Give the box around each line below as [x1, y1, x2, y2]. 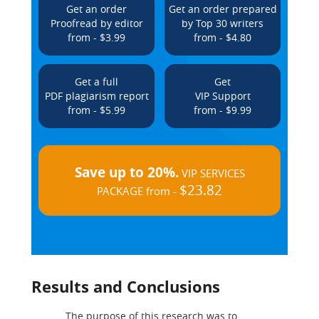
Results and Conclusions [31, 276, 220, 297]
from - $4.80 [194, 31, 251, 44]
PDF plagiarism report [44, 89, 149, 103]
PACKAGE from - [97, 184, 179, 198]
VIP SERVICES [178, 166, 245, 180]
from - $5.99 [68, 103, 125, 117]
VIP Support [194, 89, 251, 103]
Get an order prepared [168, 2, 277, 16]
